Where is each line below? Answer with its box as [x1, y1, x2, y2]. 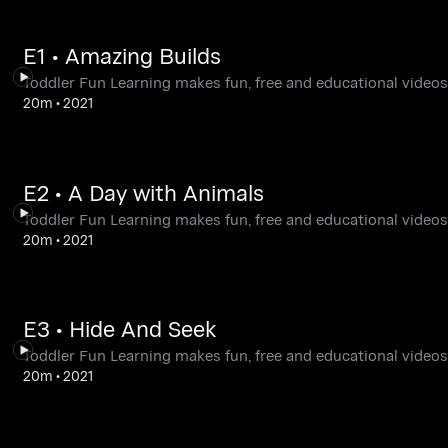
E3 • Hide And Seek [22, 313, 216, 345]
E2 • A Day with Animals [22, 176, 264, 208]
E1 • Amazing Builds [22, 40, 221, 72]
